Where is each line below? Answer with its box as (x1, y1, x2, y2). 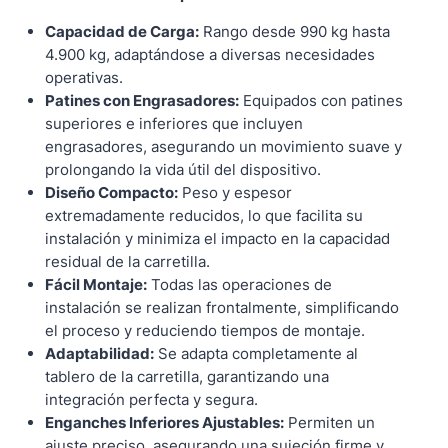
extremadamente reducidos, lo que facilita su (44, 206, 363, 226)
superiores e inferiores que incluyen (44, 114, 303, 134)
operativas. (44, 68, 123, 88)
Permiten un (283, 413, 375, 433)
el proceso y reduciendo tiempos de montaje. (44, 321, 365, 341)
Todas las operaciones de (146, 275, 332, 295)
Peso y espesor (177, 183, 292, 203)
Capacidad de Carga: (44, 22, 199, 42)
